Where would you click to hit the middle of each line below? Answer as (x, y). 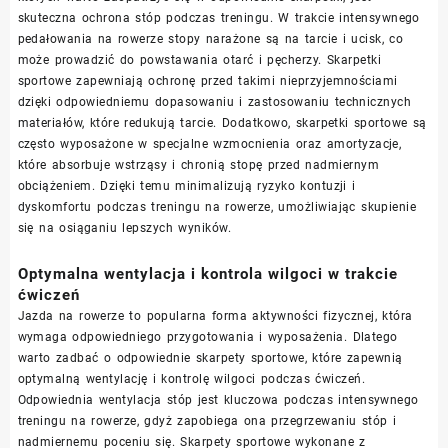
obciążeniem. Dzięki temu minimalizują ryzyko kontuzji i (186, 185)
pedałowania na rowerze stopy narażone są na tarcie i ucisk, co (210, 38)
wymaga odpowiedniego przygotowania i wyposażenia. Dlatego (207, 336)
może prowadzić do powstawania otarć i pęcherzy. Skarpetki (199, 59)
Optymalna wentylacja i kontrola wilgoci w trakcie (207, 273)
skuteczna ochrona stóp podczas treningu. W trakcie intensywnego (218, 17)
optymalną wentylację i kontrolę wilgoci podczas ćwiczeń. (191, 378)
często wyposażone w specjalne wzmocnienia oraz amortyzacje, (209, 143)
